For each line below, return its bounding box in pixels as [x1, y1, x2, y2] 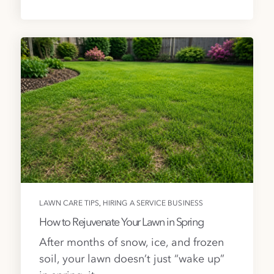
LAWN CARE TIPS [39, 200, 100, 208]
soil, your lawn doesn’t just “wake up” [39, 253, 225, 265]
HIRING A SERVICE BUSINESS [102, 200, 204, 208]
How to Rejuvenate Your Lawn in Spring [39, 217, 204, 228]
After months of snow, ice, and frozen [39, 237, 224, 248]
